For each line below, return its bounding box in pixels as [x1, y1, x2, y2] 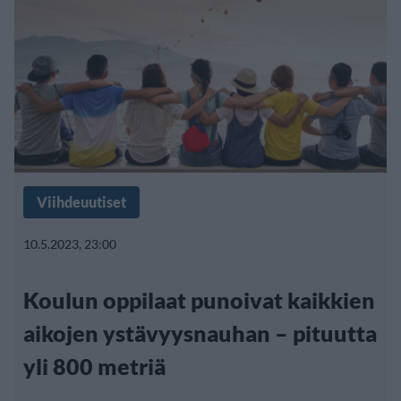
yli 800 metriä [23, 352, 166, 380]
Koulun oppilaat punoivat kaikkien [23, 286, 375, 313]
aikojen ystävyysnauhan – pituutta [23, 319, 377, 346]
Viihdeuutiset [37, 192, 126, 210]
